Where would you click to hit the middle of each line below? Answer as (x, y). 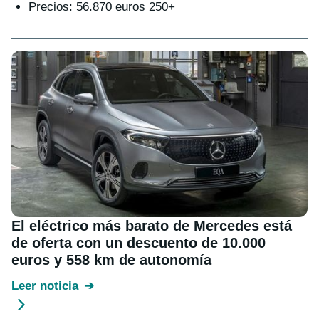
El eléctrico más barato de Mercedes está (152, 226)
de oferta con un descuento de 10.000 (138, 243)
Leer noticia (45, 286)
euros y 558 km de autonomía (111, 260)
